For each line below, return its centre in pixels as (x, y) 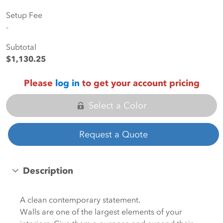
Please (39, 83)
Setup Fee (24, 15)
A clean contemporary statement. (80, 200)
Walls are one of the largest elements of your (101, 212)
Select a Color (117, 106)
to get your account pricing (139, 83)
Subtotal (21, 47)
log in (67, 83)
